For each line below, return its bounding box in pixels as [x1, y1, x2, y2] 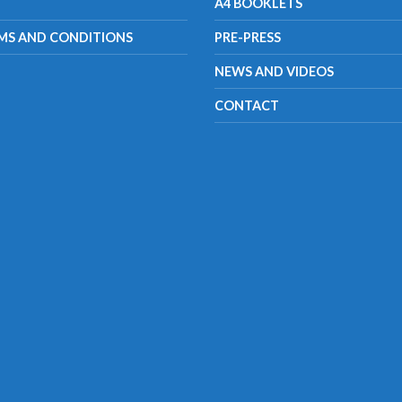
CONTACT [214, 98, 279, 114]
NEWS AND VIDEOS [214, 64, 334, 80]
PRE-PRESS [214, 30, 281, 46]
